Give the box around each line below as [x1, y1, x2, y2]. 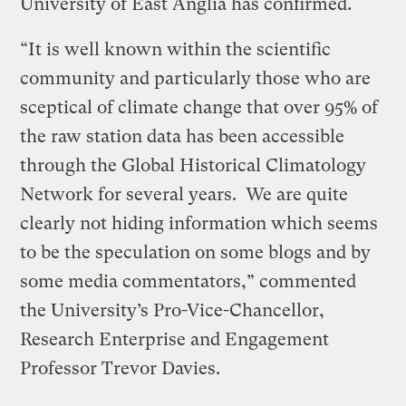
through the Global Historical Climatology [20, 154, 367, 176]
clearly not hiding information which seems [20, 212, 379, 234]
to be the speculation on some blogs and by [20, 241, 372, 263]
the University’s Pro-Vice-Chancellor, [20, 299, 325, 321]
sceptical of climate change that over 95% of [20, 96, 379, 118]
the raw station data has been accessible [20, 125, 345, 147]
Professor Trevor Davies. [20, 357, 221, 379]
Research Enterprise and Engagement [20, 328, 330, 350]
